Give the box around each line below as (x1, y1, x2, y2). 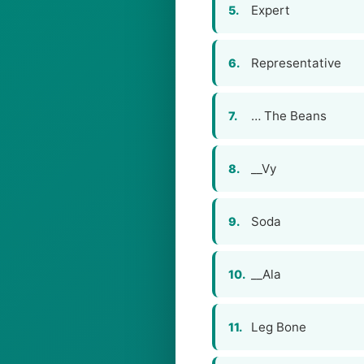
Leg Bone (251, 319, 306, 335)
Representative (251, 55, 341, 71)
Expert (251, 2, 290, 18)
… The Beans (251, 108, 327, 123)
